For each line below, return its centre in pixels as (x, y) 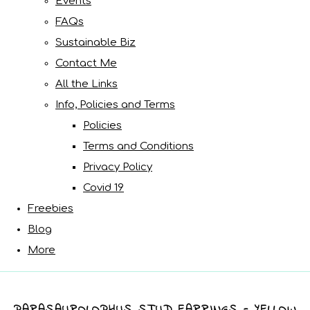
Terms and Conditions (138, 146)
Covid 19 (103, 188)
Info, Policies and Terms (115, 104)
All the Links (86, 84)
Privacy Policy (118, 167)
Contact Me (86, 63)
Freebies (51, 208)
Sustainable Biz (95, 42)
